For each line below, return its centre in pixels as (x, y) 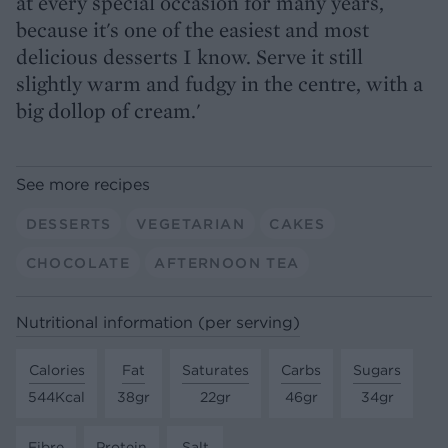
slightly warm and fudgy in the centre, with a (219, 84)
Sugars (377, 369)
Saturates (215, 369)
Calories (56, 369)
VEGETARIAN (190, 223)
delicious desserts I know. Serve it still (189, 57)
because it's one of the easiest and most (192, 30)
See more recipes (83, 184)
